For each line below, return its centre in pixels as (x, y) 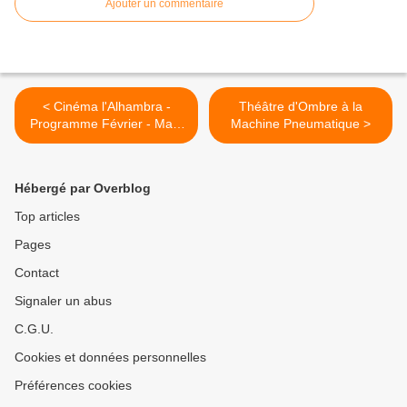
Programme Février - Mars (106, 124)
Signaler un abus (63, 301)
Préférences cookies (73, 386)
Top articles (47, 217)
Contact (37, 273)
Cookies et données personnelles (110, 357)
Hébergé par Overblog (83, 189)
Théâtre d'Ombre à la (301, 107)
